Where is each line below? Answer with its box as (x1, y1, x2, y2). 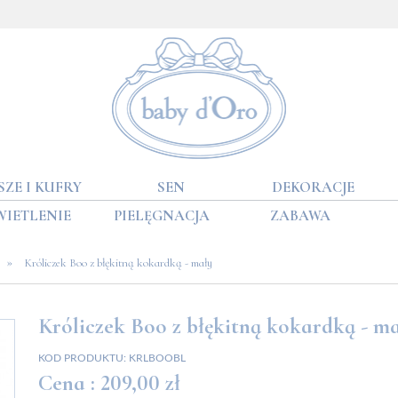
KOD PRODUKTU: (37, 352, 126, 363)
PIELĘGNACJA (113, 206, 210, 225)
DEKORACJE (272, 178, 355, 196)
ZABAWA (270, 206, 331, 225)
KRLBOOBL (128, 352, 186, 363)
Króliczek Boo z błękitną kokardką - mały (23, 255, 212, 270)
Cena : (37, 369, 95, 396)
